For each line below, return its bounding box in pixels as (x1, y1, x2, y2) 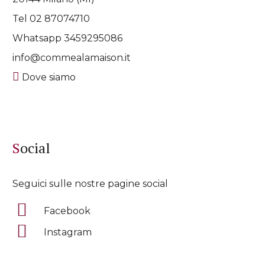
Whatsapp (12, 32, 64, 44)
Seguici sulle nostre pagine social (12, 177, 169, 189)
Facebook (44, 205, 91, 216)
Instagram (44, 226, 92, 238)
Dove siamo (20, 71, 76, 83)
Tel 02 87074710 (12, 12, 91, 24)
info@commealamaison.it (12, 51, 131, 63)
